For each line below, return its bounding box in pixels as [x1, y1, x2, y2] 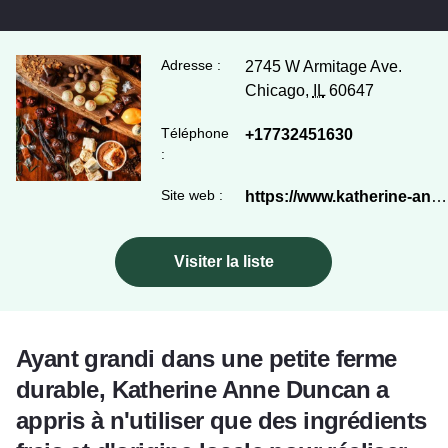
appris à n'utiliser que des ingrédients [16, 407, 427, 435]
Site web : [161, 187, 224, 204]
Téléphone [161, 125, 230, 142]
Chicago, [244, 82, 313, 100]
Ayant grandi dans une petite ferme [16, 345, 397, 373]
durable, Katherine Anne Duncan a [16, 376, 389, 404]
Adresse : [161, 57, 222, 74]
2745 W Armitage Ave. [244, 58, 402, 76]
